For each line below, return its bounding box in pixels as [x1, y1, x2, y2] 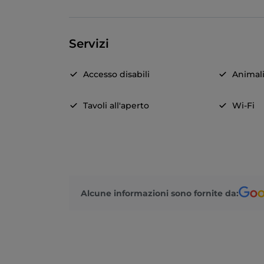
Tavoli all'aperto [83, 100, 149, 111]
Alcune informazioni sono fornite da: [81, 187, 239, 199]
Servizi [69, 37, 109, 51]
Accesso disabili [83, 69, 150, 80]
